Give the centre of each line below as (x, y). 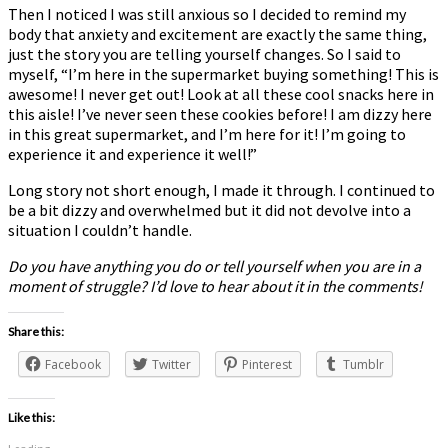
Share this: (36, 331)
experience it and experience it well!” (132, 153)
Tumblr (363, 364)
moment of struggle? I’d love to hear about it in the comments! (215, 285)
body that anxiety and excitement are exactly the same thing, (217, 33)
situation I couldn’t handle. (100, 229)
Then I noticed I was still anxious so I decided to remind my (207, 13)
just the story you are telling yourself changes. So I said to (204, 53)
